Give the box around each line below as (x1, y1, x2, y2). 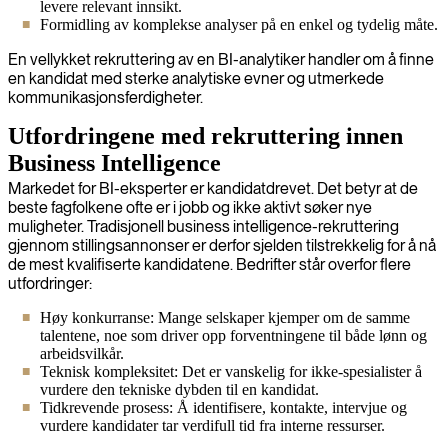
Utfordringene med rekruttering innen (8, 122, 403, 149)
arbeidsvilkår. (40, 344, 124, 362)
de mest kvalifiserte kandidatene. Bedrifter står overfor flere (8, 254, 411, 274)
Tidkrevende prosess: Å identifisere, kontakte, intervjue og (40, 398, 407, 416)
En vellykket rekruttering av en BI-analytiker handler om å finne (8, 49, 434, 69)
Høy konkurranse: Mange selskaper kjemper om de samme (40, 308, 410, 326)
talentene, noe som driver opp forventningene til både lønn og (40, 326, 427, 344)
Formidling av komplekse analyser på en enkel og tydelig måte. (40, 15, 438, 33)
